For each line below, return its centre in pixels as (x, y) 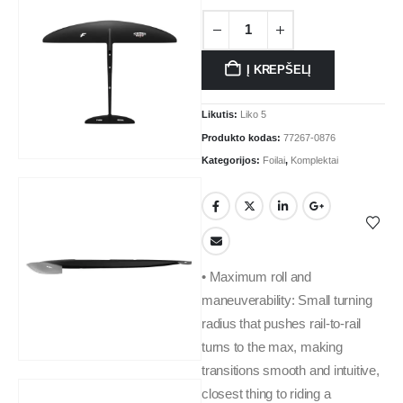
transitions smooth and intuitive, (291, 370)
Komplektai (314, 161)
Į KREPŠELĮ (279, 69)
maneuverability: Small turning (287, 300)
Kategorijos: (232, 161)
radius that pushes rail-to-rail (282, 323)
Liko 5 (253, 114)
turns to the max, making (272, 347)
